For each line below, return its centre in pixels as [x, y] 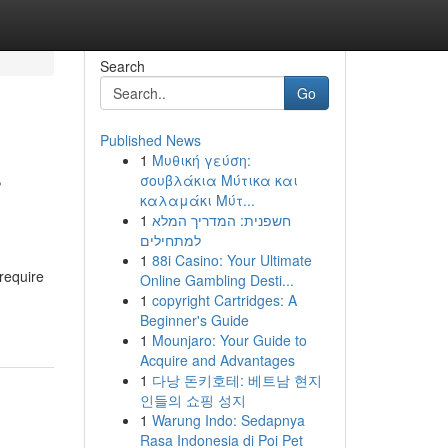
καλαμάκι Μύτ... [197, 200]
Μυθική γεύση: [201, 160]
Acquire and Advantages [217, 360]
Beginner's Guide [194, 320]
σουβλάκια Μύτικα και [218, 180]
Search [122, 66]
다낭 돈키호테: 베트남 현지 [236, 380]
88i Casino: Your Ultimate [231, 260]
